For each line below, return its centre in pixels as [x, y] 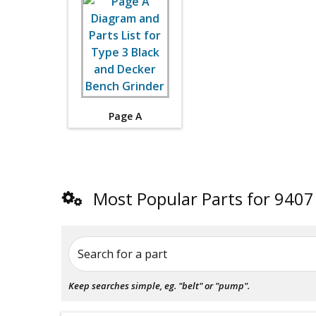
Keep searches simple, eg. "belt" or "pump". [159, 286]
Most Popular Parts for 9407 [203, 199]
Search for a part [122, 254]
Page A [125, 116]
